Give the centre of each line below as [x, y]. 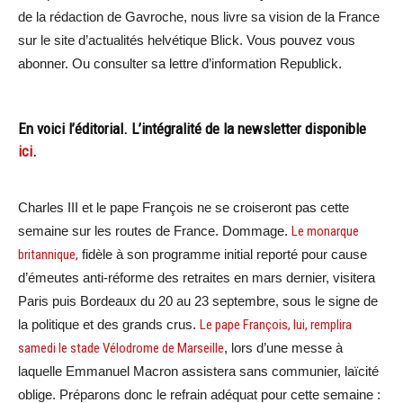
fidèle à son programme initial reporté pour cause [223, 255]
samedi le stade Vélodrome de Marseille [121, 349]
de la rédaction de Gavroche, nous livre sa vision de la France [199, 17]
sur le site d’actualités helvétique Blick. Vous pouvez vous [187, 40]
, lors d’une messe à [283, 348]
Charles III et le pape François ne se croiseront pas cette [184, 208]
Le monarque [325, 232]
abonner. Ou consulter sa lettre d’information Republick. [180, 64]
